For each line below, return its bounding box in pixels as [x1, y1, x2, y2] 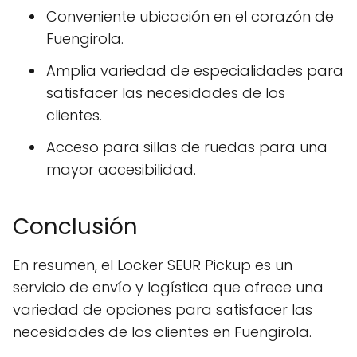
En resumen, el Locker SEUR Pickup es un [13, 255, 292, 275]
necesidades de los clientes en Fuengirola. [13, 322, 312, 342]
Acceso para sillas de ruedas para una [46, 137, 328, 157]
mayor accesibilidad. [46, 159, 196, 179]
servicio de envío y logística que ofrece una [13, 277, 324, 297]
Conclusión [13, 211, 138, 242]
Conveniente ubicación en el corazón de [46, 6, 334, 26]
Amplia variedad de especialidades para [46, 61, 343, 80]
